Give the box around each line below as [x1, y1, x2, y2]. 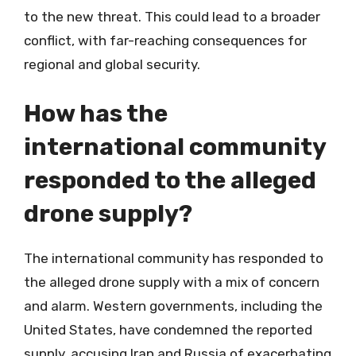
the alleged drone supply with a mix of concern [24, 273, 319, 290]
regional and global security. [24, 56, 200, 72]
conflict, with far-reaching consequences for [24, 33, 307, 48]
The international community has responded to [24, 250, 323, 266]
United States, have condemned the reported [24, 321, 312, 338]
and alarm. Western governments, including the [24, 297, 323, 314]
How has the [24, 99, 168, 128]
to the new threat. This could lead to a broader [24, 9, 320, 25]
